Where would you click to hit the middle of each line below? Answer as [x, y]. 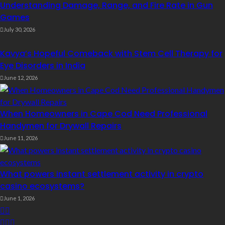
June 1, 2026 [19, 198]
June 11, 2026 [21, 138]
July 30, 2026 [19, 29]
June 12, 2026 [21, 77]
